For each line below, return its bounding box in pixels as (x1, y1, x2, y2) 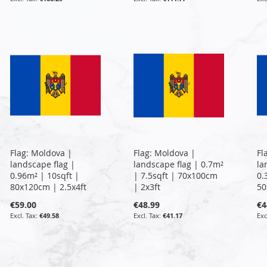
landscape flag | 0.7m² (133, 158, 223, 170)
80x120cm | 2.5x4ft (10, 181, 87, 193)
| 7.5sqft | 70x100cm (133, 169, 218, 181)
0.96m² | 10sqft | (10, 169, 80, 181)
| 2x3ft (133, 181, 160, 193)
